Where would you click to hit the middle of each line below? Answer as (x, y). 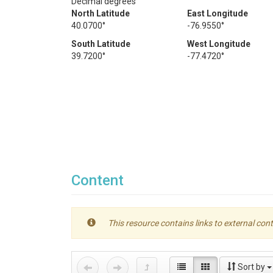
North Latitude (101, 13)
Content (97, 180)
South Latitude (101, 44)
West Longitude (219, 44)
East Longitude (218, 13)
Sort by (251, 267)
